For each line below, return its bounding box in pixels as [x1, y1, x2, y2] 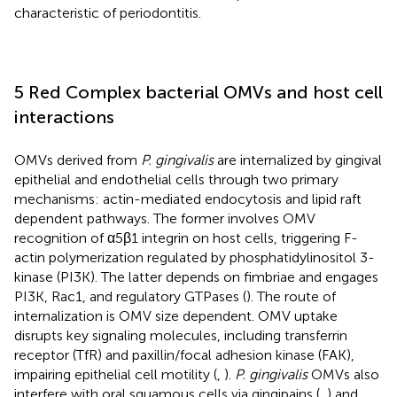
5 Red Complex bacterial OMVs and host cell [14, 81, 383, 103]
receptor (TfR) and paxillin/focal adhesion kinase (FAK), [14, 346, 354, 363]
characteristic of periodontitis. [14, 4, 201, 21]
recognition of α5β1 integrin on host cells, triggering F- [14, 229, 358, 246]
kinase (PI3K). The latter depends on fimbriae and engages [14, 268, 378, 285]
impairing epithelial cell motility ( [14, 365, 217, 383]
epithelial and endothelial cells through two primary [14, 170, 339, 188]
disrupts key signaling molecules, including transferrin [14, 326, 347, 344]
